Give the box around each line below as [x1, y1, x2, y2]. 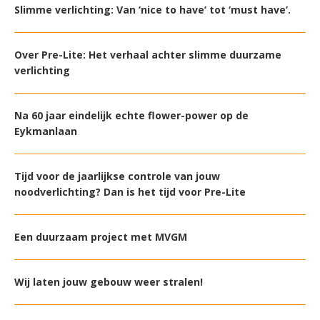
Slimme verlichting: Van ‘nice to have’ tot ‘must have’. [14, 3, 291, 17]
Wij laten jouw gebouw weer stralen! [14, 275, 203, 289]
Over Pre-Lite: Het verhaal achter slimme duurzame [14, 48, 281, 62]
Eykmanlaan [14, 124, 77, 139]
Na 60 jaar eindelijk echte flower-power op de [14, 109, 249, 123]
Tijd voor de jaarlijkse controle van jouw [14, 169, 220, 184]
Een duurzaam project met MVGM [14, 230, 187, 244]
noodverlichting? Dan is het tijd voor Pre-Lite [14, 185, 246, 199]
